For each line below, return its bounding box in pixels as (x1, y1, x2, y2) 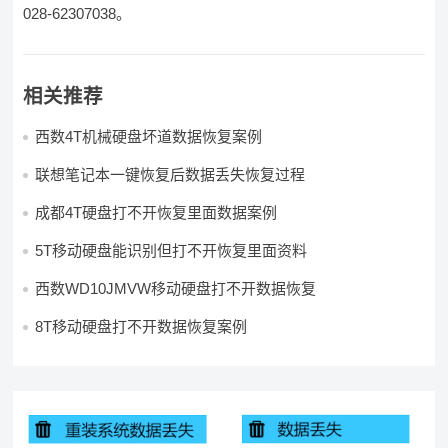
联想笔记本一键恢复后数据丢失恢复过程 (35, 165, 306, 183)
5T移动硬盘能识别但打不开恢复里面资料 (35, 241, 308, 259)
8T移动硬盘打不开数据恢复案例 (35, 317, 248, 335)
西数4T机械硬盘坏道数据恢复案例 (35, 127, 263, 145)
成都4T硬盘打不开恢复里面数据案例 (35, 203, 278, 221)
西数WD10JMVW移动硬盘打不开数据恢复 (35, 279, 317, 297)
